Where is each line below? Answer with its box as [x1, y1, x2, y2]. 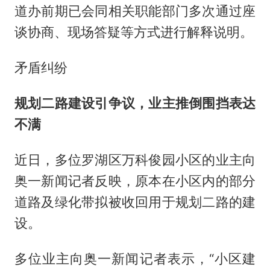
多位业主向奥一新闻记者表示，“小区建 [14, 251, 256, 266]
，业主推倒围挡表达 [135, 95, 256, 111]
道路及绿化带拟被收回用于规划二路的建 [14, 194, 256, 210]
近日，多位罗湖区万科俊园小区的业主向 [14, 152, 256, 168]
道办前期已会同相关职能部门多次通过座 [14, 3, 256, 19]
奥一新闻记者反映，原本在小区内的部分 [14, 173, 256, 189]
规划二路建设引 [14, 95, 108, 111]
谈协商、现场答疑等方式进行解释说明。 [14, 24, 253, 40]
